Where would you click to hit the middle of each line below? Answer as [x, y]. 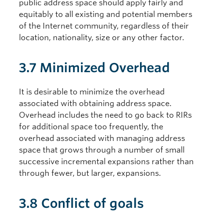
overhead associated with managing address [102, 139]
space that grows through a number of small [102, 150]
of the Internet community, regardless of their [104, 26]
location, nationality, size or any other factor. [101, 38]
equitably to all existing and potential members [106, 15]
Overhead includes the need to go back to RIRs [105, 115]
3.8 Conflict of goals [81, 203]
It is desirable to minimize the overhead [92, 92]
